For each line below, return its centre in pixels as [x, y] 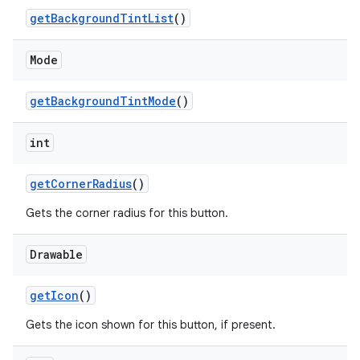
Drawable [56, 254]
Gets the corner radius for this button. [127, 213]
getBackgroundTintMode [103, 101]
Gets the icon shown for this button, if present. [151, 325]
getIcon [54, 295]
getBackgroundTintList [102, 18]
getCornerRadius [81, 184]
